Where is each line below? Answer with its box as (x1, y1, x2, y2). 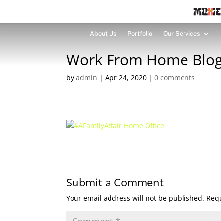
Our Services (163, 29, 200, 37)
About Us (89, 29, 116, 37)
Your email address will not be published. (66, 193, 205, 203)
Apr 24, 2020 (105, 73, 147, 82)
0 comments (154, 73, 195, 82)
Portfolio (127, 29, 152, 37)
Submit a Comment (66, 175, 164, 189)
